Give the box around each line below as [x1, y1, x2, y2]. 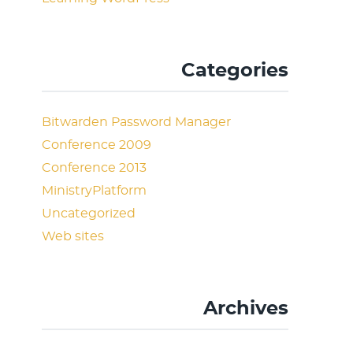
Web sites [42, 230, 105, 243]
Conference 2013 [42, 162, 147, 174]
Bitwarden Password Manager [42, 116, 232, 128]
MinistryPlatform [42, 184, 147, 197]
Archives [203, 299, 288, 318]
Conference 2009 [42, 139, 152, 151]
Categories [181, 61, 288, 80]
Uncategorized [42, 207, 136, 220]
